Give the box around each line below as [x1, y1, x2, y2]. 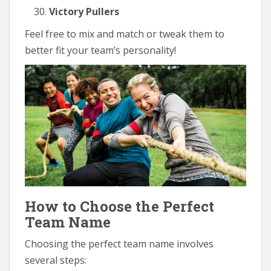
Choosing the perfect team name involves [25, 237, 214, 250]
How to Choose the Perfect [25, 196, 214, 216]
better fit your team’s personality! [25, 43, 176, 57]
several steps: [25, 253, 87, 267]
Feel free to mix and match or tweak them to [25, 27, 224, 41]
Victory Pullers [49, 4, 119, 18]
